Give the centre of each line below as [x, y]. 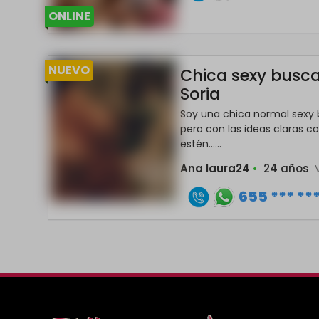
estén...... [201, 144]
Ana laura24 [217, 168]
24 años [287, 168]
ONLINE [69, 16]
